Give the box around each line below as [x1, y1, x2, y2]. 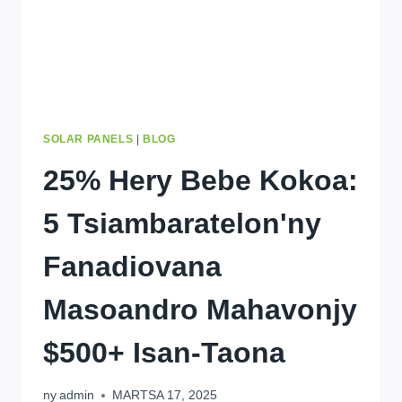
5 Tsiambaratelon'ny [43, 206, 321, 240]
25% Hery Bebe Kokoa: [43, 163, 358, 197]
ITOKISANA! [195, 34, 275, 48]
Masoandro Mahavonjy [43, 293, 357, 326]
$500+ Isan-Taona [43, 336, 285, 369]
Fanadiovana [43, 249, 222, 283]
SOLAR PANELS [43, 132, 134, 145]
